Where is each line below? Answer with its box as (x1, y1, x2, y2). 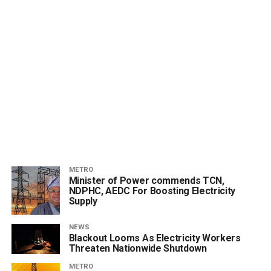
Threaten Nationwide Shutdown (68, 242, 207, 254)
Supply (68, 195, 97, 207)
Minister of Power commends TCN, (68, 174, 224, 186)
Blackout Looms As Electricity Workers (68, 232, 241, 244)
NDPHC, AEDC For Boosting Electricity (68, 184, 236, 197)
